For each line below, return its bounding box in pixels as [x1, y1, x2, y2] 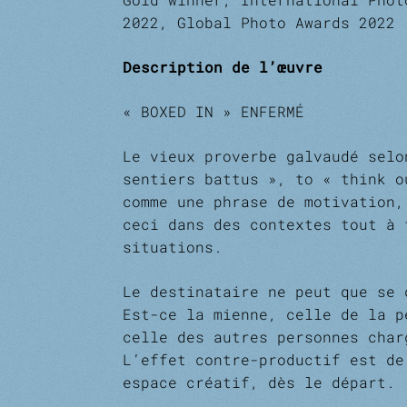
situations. [122, 237, 223, 256]
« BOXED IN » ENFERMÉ [122, 102, 304, 121]
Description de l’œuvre [122, 57, 323, 76]
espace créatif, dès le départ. [122, 372, 395, 392]
